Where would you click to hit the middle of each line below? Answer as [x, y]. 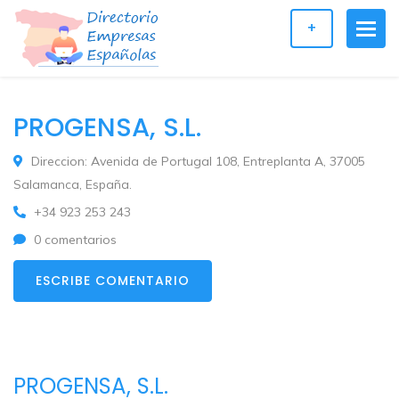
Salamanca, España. [73, 184]
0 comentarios [73, 239]
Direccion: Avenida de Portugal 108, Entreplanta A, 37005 [196, 161]
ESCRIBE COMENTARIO [113, 280]
